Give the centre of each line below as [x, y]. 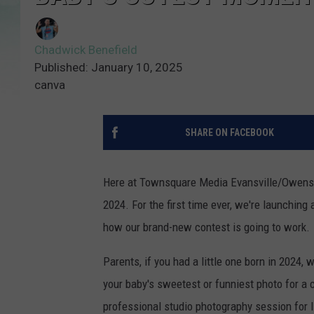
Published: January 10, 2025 [109, 68]
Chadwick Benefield [86, 50]
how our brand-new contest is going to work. [206, 227]
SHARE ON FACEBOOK [229, 133]
